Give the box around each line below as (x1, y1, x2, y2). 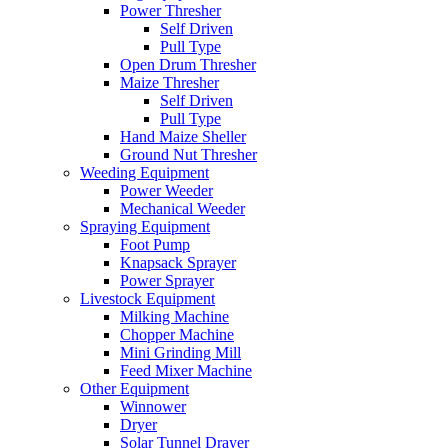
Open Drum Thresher (120, 56, 256, 73)
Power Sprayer (120, 272, 214, 289)
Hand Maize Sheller (120, 128, 246, 145)
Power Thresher (120, 2, 221, 19)
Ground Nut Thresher (120, 146, 257, 163)
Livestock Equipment (80, 290, 215, 307)
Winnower (120, 398, 186, 415)
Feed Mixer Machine (120, 362, 252, 379)
